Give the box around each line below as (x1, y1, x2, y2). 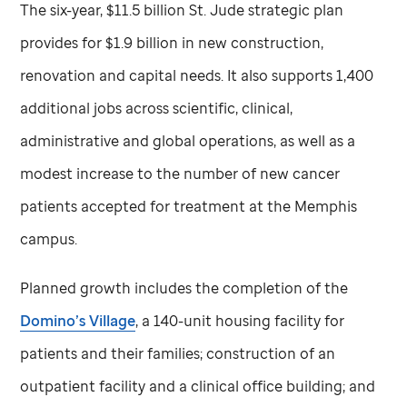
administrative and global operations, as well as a (20, 130, 356, 151)
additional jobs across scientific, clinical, (20, 97, 293, 118)
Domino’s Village (20, 310, 136, 331)
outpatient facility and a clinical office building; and (20, 375, 376, 396)
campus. (20, 228, 82, 249)
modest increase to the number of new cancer (20, 163, 341, 184)
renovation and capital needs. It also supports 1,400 (20, 65, 374, 85)
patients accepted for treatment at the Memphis (20, 195, 358, 216)
